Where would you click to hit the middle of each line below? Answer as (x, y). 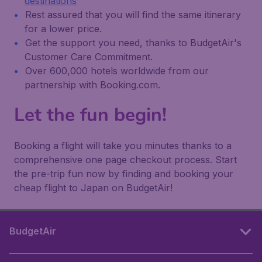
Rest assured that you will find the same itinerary (133, 15)
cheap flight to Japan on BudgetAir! (93, 188)
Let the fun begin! (90, 115)
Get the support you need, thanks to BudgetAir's (133, 43)
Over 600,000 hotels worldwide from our (117, 71)
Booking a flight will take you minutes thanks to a (123, 146)
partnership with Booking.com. (92, 85)
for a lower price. (63, 29)
